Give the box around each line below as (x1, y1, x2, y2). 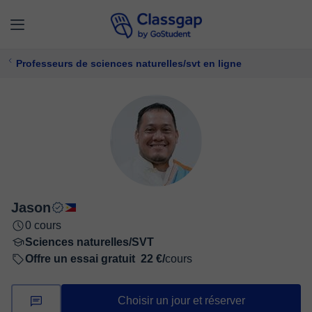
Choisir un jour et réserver (117, 295, 245, 306)
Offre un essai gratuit (25, 253, 135, 265)
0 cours (25, 219, 61, 231)
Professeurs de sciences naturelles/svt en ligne (16, 58, 242, 69)
